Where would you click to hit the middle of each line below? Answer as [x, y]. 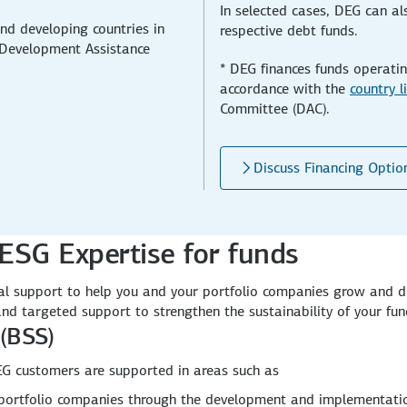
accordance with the [285, 88]
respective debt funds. [289, 30]
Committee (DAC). [275, 108]
